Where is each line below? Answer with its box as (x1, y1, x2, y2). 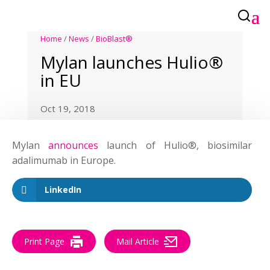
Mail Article (116, 236, 159, 247)
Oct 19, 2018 (40, 102, 96, 115)
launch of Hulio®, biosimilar (98, 139, 253, 152)
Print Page (24, 236, 64, 247)
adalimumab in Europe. (12, 154, 116, 167)
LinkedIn (45, 184, 81, 195)
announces (48, 139, 99, 152)
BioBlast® (96, 33, 133, 44)
